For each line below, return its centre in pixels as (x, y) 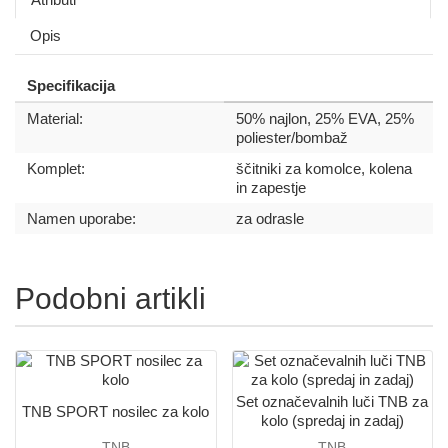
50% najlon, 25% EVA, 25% (325, 118)
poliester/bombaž (292, 137)
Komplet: (56, 168)
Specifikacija (71, 85)
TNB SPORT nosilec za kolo (116, 411)
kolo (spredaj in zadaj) (332, 420)
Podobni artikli (110, 298)
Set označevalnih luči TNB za (332, 401)
